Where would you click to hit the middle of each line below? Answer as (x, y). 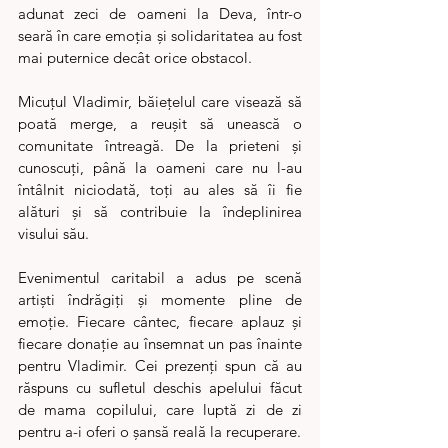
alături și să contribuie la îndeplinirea (160, 212)
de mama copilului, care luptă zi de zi (160, 410)
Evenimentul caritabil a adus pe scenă (160, 278)
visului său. (53, 234)
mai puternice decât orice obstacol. (135, 58)
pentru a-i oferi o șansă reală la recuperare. (159, 432)
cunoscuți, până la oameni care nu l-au (160, 168)
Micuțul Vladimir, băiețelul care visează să (160, 102)
